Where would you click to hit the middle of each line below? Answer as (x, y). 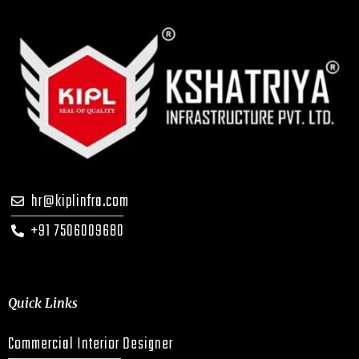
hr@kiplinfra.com (80, 201)
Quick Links (43, 303)
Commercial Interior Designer (91, 344)
